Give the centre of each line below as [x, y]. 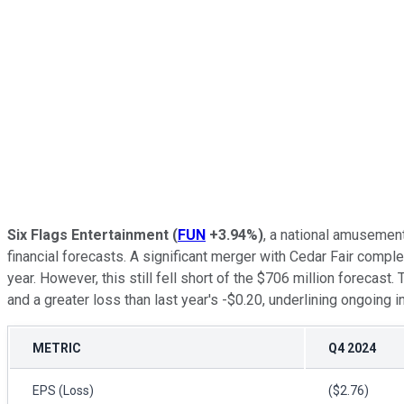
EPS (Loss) [63, 390]
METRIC [57, 348]
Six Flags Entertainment [88, 234]
